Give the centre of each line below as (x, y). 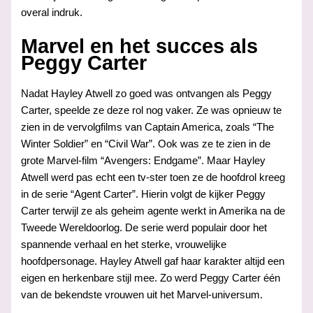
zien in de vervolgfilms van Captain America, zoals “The (148, 127)
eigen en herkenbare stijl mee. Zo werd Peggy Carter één (151, 278)
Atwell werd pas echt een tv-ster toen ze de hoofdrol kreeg (153, 177)
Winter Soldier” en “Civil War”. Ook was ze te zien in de (146, 144)
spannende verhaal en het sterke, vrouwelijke (124, 244)
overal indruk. (52, 12)
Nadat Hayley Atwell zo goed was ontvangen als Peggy (147, 93)
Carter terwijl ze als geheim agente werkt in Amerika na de (153, 211)
